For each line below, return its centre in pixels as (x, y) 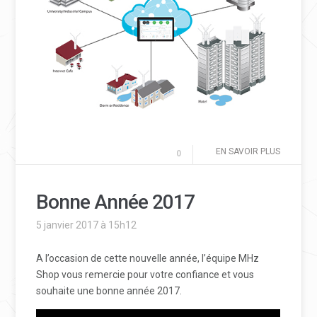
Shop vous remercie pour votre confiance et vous (145, 275)
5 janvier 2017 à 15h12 (87, 225)
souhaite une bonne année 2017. (109, 291)
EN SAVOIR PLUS (248, 152)
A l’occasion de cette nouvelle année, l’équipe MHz (148, 259)
